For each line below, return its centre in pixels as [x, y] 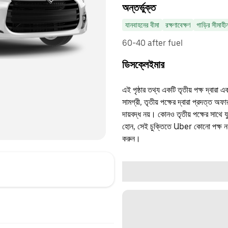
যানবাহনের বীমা [142, 25]
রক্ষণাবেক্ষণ [178, 25]
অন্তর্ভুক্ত [139, 8]
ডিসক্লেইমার [143, 65]
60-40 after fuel [152, 43]
